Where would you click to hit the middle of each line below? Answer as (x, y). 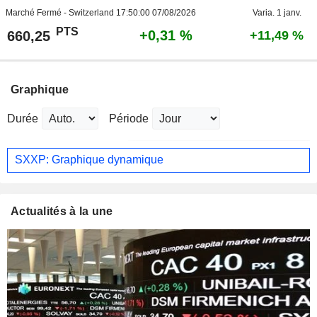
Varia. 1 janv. (277, 12)
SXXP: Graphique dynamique (89, 160)
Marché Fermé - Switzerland (60, 12)
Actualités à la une (62, 211)
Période (129, 118)
